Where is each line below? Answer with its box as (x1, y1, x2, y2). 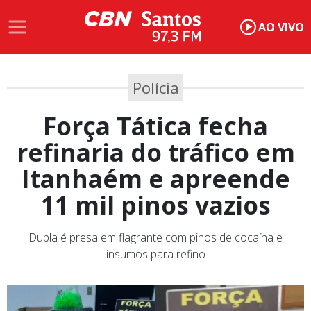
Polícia (132, 77, 179, 99)
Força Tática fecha (43, 109, 268, 143)
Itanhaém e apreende (21, 162, 290, 196)
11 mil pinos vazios (40, 188, 271, 222)
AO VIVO (258, 19, 304, 35)
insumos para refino (106, 246, 205, 262)
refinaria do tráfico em (16, 135, 295, 169)
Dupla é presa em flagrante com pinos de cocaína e (28, 230, 283, 246)
